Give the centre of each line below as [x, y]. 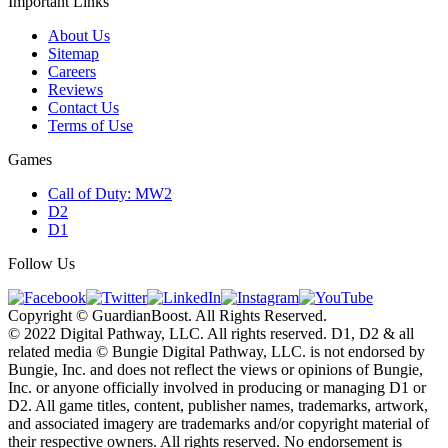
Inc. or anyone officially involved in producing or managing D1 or [217, 387]
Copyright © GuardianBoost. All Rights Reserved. [167, 315]
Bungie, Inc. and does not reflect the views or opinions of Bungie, [215, 369]
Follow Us [41, 263]
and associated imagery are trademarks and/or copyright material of [218, 423]
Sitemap [73, 53]
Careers [72, 71]
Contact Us [83, 107]
